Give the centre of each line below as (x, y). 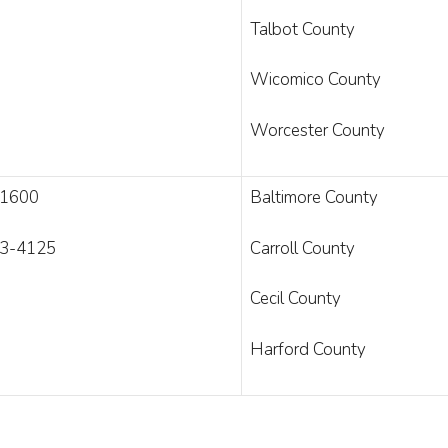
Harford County (308, 349)
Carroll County (302, 248)
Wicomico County (315, 79)
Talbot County (302, 29)
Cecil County (295, 298)
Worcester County (317, 130)
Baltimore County (314, 197)
